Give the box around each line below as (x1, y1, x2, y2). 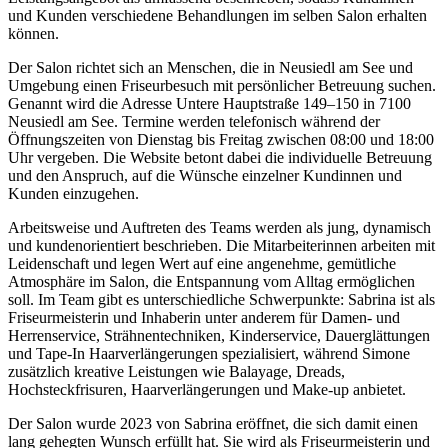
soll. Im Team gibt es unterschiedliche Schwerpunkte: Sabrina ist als (8, 290, 435, 308)
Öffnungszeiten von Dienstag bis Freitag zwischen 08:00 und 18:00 (8, 130, 434, 148)
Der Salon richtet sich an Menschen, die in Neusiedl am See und (8, 58, 413, 76)
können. (8, 24, 59, 42)
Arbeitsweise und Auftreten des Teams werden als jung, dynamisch (8, 218, 431, 236)
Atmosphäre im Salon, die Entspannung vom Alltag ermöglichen (8, 272, 415, 290)
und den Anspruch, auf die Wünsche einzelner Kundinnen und (8, 166, 402, 184)
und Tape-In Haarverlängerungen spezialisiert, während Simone (8, 344, 410, 362)
